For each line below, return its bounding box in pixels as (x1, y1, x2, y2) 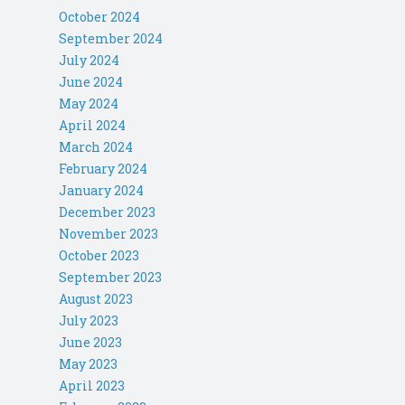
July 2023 (59, 312, 118, 330)
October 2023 (59, 247, 139, 265)
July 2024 (59, 52, 119, 70)
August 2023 (59, 290, 133, 308)
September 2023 (59, 268, 162, 287)
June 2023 (59, 334, 122, 352)
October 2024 (59, 8, 140, 26)
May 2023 (59, 355, 118, 373)
